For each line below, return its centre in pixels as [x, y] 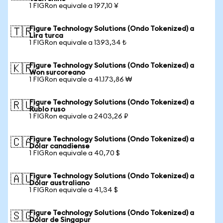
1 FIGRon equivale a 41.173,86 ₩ [81, 80]
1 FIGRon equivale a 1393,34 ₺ [78, 43]
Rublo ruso [47, 110]
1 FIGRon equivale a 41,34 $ [74, 190]
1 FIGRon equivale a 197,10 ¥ [74, 6]
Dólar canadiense [59, 146]
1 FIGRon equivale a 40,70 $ [75, 153]
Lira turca [46, 36]
